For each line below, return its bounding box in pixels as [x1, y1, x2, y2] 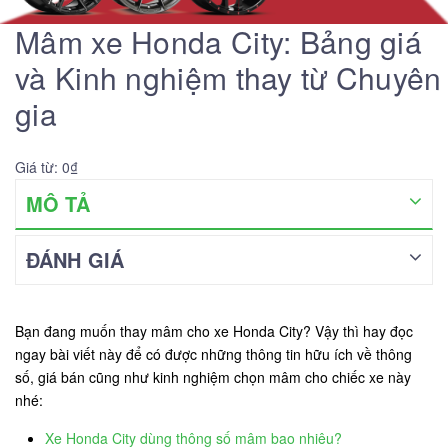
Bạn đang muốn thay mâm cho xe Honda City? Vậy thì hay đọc [15, 321, 413, 342]
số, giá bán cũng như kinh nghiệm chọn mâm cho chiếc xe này [15, 367, 411, 388]
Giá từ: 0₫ [15, 157, 78, 178]
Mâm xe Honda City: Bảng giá [15, 20, 423, 64]
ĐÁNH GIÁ [26, 245, 125, 275]
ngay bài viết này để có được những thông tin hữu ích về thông [15, 344, 412, 365]
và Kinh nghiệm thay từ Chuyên [15, 56, 442, 100]
